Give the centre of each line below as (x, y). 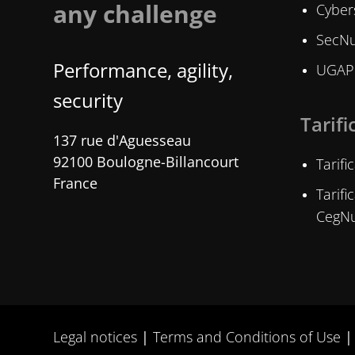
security (88, 101)
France (76, 183)
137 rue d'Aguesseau (122, 141)
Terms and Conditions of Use (247, 336)
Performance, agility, (143, 71)
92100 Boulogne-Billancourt (146, 162)
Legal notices (95, 336)
